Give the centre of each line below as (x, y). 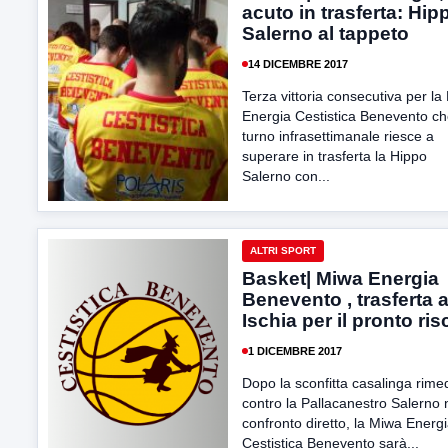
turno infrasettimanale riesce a (338, 136)
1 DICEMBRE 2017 (295, 350)
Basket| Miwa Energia (340, 278)
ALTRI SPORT (283, 250)
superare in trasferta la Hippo (334, 156)
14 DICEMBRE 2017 (298, 63)
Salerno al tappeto (325, 33)
